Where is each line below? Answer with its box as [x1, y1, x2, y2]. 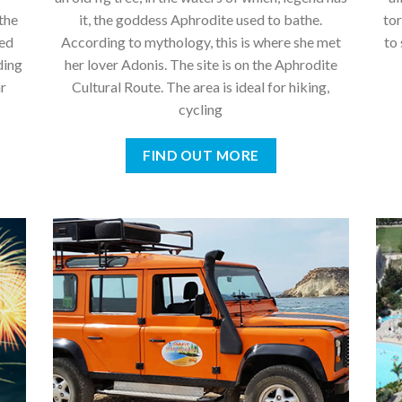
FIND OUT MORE [143, 147, 259, 164]
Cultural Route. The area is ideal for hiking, [72, 77, 330, 95]
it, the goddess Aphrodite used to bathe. [79, 10, 323, 28]
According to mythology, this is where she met [60, 32, 341, 50]
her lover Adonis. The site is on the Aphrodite [64, 55, 337, 73]
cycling [179, 100, 223, 118]
